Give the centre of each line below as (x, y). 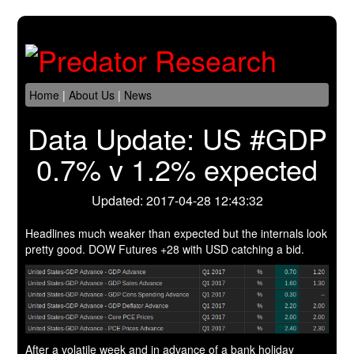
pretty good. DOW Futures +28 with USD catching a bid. (165, 249)
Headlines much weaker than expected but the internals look (177, 233)
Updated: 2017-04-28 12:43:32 (177, 201)
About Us (92, 95)
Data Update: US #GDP (177, 138)
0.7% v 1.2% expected (177, 169)
